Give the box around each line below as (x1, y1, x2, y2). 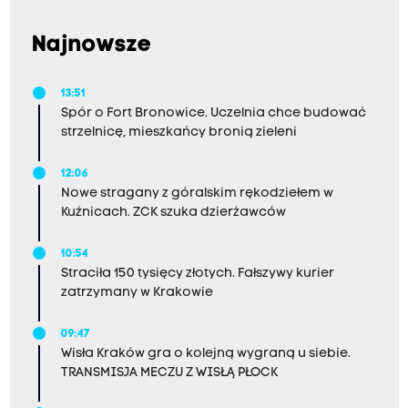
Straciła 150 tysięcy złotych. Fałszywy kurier (60, 266, 334, 280)
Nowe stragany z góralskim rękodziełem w (60, 186, 333, 200)
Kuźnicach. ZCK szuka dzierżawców (60, 205, 286, 219)
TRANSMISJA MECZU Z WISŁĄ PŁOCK (60, 365, 278, 380)
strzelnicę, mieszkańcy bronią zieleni (60, 125, 297, 139)
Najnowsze (31, 34, 152, 56)
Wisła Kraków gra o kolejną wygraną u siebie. (60, 346, 351, 361)
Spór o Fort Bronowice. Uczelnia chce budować (60, 106, 366, 120)
